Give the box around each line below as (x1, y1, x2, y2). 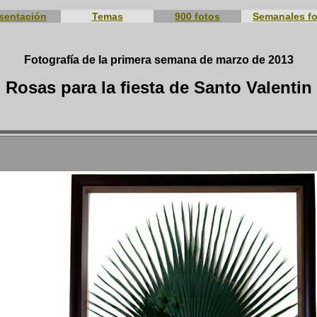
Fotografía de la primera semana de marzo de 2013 (23, 54, 294, 66)
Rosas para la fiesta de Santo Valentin (5, 78, 312, 98)
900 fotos (175, 11, 220, 22)
